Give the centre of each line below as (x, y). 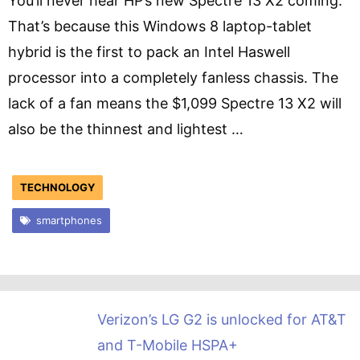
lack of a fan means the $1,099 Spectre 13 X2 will (175, 103)
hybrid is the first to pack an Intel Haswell (149, 52)
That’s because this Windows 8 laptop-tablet (160, 26)
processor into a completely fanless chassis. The (173, 78)
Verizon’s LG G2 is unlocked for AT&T (221, 319)
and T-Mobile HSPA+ (167, 345)
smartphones (69, 220)
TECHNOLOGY (57, 187)
